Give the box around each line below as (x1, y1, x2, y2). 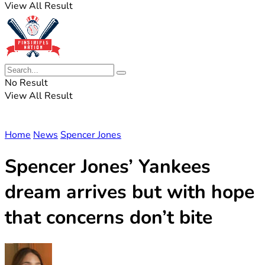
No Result (5, 76, 48, 89)
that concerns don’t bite (5, 205, 212, 231)
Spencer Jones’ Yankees (5, 154, 211, 180)
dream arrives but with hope (5, 179, 254, 205)
